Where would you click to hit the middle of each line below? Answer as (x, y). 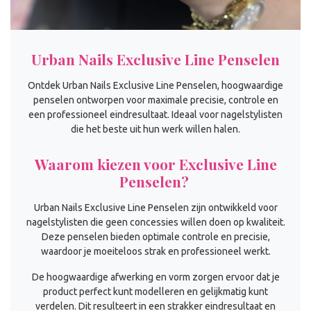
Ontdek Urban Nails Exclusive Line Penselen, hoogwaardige (155, 85)
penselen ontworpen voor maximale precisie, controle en (155, 100)
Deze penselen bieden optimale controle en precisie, (155, 236)
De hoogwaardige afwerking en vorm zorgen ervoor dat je (155, 277)
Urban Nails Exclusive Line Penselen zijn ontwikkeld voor (155, 207)
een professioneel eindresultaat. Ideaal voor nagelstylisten (155, 114)
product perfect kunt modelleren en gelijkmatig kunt (155, 292)
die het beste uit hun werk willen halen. (155, 129)
